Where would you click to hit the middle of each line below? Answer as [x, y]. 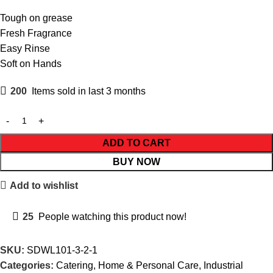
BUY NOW [136, 162]
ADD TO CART [136, 143]
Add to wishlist [44, 185]
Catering [75, 266]
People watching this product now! [112, 217]
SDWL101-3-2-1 [62, 250]
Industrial [223, 266]
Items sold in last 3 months [89, 91]
